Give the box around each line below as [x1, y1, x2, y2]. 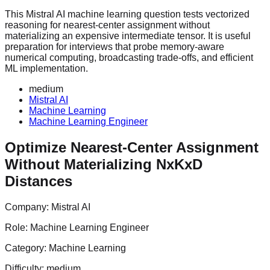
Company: [5, 201, 51, 212]
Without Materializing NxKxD [5, 155, 202, 172]
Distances [5, 172, 72, 189]
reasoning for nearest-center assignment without [5, 19, 210, 30]
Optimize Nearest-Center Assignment [5, 139, 259, 155]
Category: [5, 242, 49, 253]
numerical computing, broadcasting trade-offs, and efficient [5, 52, 253, 63]
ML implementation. [5, 63, 88, 74]
